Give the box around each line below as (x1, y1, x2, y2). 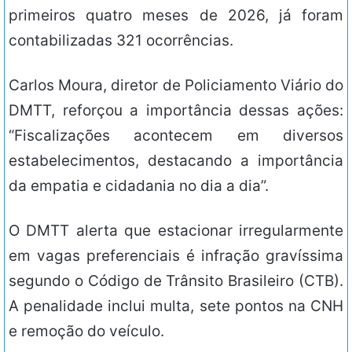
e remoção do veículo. (9, 322, 164, 341)
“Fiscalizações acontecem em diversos (9, 126, 343, 145)
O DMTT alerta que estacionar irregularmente (9, 222, 343, 240)
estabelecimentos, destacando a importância (9, 152, 343, 170)
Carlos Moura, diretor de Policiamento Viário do (9, 76, 343, 95)
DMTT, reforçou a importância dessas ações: (9, 101, 343, 120)
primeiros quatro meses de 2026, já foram (9, 6, 343, 25)
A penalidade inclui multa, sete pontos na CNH (9, 297, 343, 316)
